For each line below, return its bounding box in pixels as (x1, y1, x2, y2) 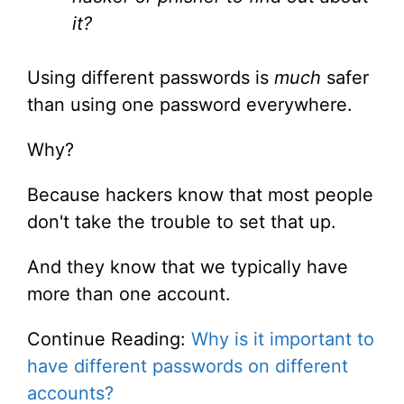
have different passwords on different (27, 355, 348, 377)
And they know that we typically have (27, 256, 348, 278)
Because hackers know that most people (27, 184, 373, 206)
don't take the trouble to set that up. (27, 211, 336, 233)
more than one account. (27, 283, 231, 305)
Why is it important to (191, 328, 374, 350)
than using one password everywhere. (27, 94, 353, 115)
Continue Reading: (27, 328, 191, 350)
